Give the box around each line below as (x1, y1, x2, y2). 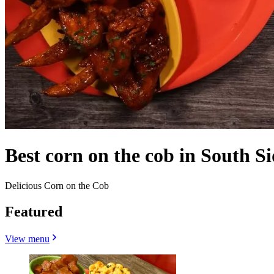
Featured (5, 203, 62, 220)
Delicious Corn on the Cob (5, 180, 109, 191)
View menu (5, 233, 50, 244)
